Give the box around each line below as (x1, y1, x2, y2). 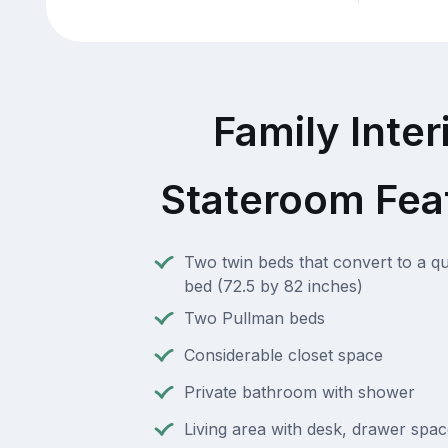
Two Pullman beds (183, 308, 325, 329)
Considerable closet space (183, 345, 383, 366)
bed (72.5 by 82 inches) (183, 276, 363, 297)
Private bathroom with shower (183, 382, 415, 403)
